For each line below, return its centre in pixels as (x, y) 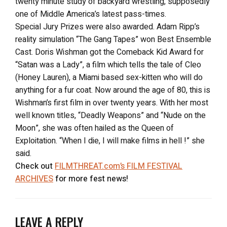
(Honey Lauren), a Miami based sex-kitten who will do (109, 77)
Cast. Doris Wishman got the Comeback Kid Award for (109, 52)
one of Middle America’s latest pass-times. (91, 14)
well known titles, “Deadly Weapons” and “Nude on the (110, 115)
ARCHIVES (34, 179)
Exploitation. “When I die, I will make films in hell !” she (110, 141)
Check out (35, 166)
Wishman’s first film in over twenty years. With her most (112, 103)
